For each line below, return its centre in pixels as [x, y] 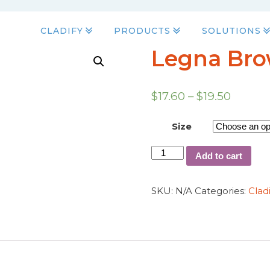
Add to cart [219, 155]
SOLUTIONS [231, 31]
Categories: [221, 191]
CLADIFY [61, 31]
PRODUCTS [143, 31]
